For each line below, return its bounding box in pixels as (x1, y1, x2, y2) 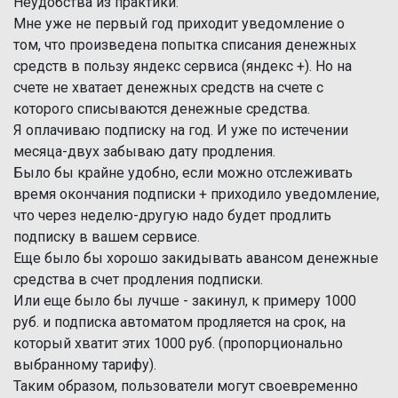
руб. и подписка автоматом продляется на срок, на (13, 314, 346, 330)
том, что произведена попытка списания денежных (13, 36, 356, 53)
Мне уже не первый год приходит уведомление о (13, 15, 345, 32)
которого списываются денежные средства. (13, 100, 310, 117)
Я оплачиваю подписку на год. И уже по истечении (13, 122, 348, 139)
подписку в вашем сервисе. (13, 228, 200, 245)
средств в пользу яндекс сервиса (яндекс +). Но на (13, 58, 352, 75)
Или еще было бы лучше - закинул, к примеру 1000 (13, 292, 356, 309)
